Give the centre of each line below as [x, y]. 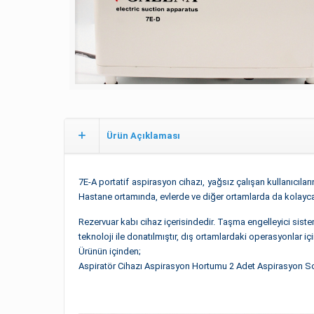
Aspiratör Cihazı [110, 266]
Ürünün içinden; [109, 251]
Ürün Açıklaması [143, 135]
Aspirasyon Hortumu [184, 266]
